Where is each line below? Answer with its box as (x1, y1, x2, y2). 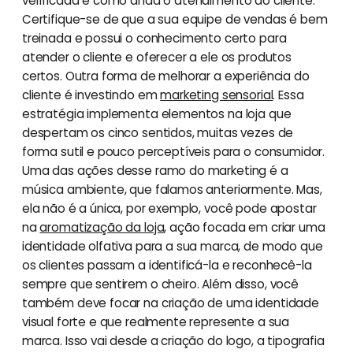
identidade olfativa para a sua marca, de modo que (21, 238, 323, 255)
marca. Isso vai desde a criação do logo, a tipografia (21, 333, 325, 350)
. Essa (273, 87, 304, 104)
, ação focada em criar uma (164, 219, 325, 236)
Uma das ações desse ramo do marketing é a (21, 162, 288, 180)
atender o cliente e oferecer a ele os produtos (21, 49, 292, 66)
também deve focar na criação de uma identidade (21, 295, 319, 312)
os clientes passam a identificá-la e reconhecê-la (21, 257, 312, 274)
